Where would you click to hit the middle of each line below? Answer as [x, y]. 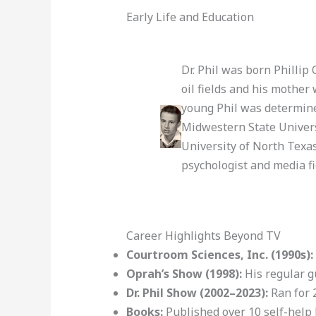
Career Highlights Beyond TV [203, 236]
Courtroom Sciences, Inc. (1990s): [219, 255]
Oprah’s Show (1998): [184, 274]
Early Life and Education [190, 17]
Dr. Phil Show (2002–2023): [197, 293]
